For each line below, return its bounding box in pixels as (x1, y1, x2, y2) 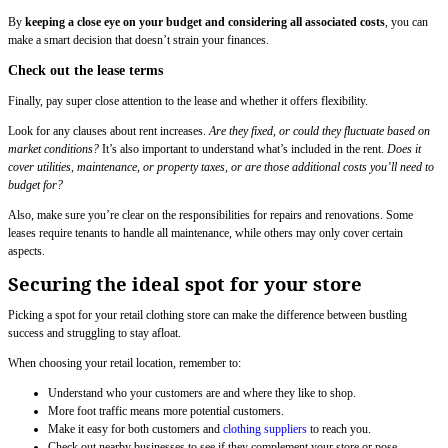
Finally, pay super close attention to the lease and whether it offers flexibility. (8, 94, 368, 109)
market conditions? (8, 142, 99, 157)
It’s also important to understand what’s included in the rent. (99, 142, 387, 157)
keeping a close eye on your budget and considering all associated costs (25, 14, 385, 29)
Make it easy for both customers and (48, 422, 223, 437)
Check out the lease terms (8, 62, 163, 78)
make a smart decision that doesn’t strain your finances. (8, 32, 272, 47)
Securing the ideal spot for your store (8, 270, 362, 296)
